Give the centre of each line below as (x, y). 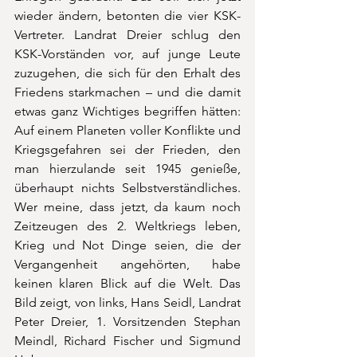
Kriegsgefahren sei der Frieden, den (127, 149)
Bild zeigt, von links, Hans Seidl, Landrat (127, 302)
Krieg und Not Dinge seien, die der (127, 245)
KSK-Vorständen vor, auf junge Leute (127, 53)
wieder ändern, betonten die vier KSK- (127, 15)
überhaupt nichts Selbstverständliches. (127, 187)
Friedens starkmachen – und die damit (127, 92)
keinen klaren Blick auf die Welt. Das (127, 283)
